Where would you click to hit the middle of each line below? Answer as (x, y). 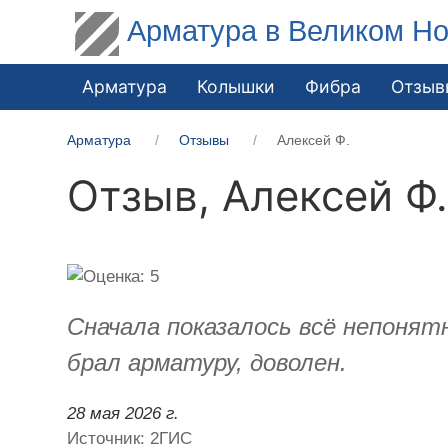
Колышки (236, 86)
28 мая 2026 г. (123, 413)
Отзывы (204, 139)
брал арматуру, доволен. (207, 362)
